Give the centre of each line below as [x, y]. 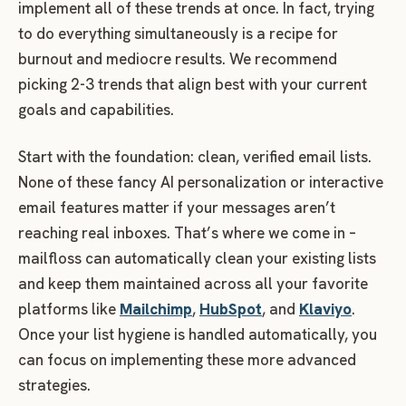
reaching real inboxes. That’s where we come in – [187, 233]
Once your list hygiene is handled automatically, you [198, 335]
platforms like [67, 309]
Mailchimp [156, 309]
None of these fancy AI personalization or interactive [201, 183]
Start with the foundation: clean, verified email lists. [195, 157]
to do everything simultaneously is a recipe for [178, 34]
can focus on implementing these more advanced [187, 360]
